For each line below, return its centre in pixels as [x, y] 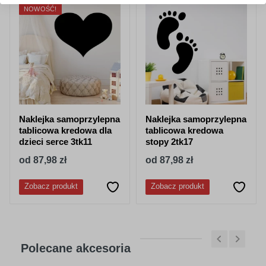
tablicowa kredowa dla [65, 131]
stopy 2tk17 [169, 142]
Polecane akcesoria [76, 248]
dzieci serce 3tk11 [56, 142]
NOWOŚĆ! [40, 9]
